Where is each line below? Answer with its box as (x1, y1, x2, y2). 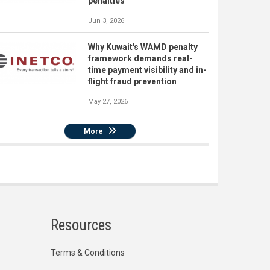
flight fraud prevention (88, 77, 177, 87)
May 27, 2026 (88, 98, 128, 106)
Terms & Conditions (50, 248, 125, 258)
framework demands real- (88, 54, 193, 64)
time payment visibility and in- (88, 65, 207, 75)
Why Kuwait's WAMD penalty (88, 42, 198, 52)
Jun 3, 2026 (88, 17, 124, 25)
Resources (50, 216, 111, 234)
